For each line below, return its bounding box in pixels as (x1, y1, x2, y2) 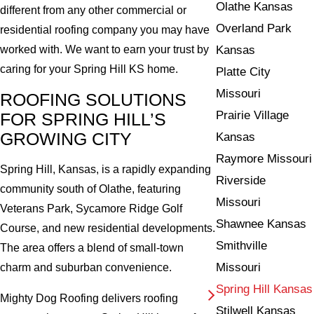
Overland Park (216, 21, 292, 35)
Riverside (216, 173, 266, 187)
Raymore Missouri (216, 151, 313, 165)
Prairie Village (216, 108, 289, 122)
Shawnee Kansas (216, 217, 307, 231)
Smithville (216, 238, 268, 252)
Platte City (216, 64, 271, 78)
